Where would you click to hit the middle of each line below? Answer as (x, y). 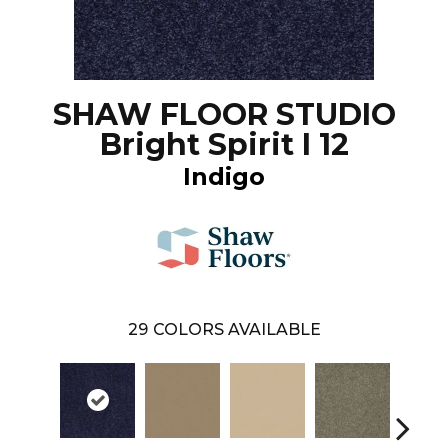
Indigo (224, 176)
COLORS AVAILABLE (236, 329)
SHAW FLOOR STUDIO (224, 114)
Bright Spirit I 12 (224, 144)
